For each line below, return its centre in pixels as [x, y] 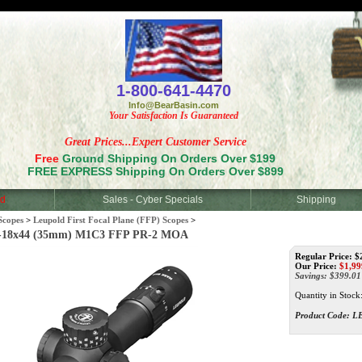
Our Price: [316, 266]
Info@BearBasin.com [174, 105]
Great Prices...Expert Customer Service [155, 142]
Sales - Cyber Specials [153, 200]
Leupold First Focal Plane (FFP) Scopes [111, 220]
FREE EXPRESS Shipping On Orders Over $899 [155, 171]
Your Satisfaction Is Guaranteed [174, 116]
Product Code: [322, 315]
